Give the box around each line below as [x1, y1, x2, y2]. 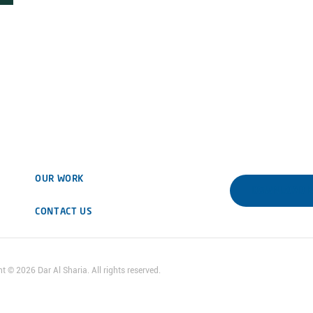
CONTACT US [35, 208, 92, 217]
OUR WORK [35, 175, 85, 184]
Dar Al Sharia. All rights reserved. [36, 265, 161, 275]
